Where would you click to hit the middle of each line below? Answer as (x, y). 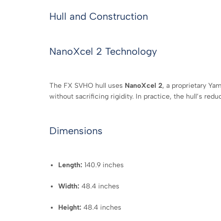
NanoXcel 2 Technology (103, 52)
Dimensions (76, 131)
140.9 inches (103, 165)
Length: (71, 165)
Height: (70, 207)
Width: (69, 186)
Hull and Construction (99, 17)
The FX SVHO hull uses (87, 85)
